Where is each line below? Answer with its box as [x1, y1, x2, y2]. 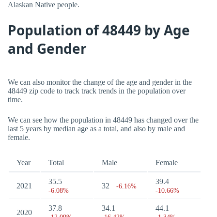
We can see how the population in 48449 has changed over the [8, 116, 199, 124]
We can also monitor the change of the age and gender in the [8, 78, 192, 86]
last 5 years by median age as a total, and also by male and [8, 124, 185, 133]
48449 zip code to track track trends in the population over [8, 87, 186, 95]
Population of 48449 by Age [8, 21, 190, 39]
